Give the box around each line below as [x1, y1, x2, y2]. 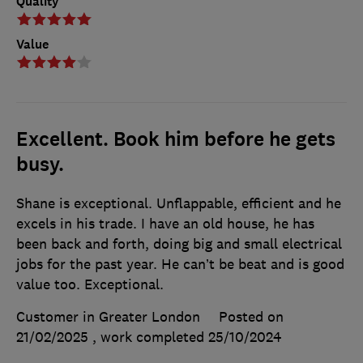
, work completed [92, 327, 208, 346]
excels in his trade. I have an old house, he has [16, 214, 314, 233]
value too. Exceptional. [16, 275, 164, 293]
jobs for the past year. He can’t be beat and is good [16, 254, 344, 273]
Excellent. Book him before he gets [16, 126, 335, 152]
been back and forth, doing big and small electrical [16, 234, 342, 253]
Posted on [219, 307, 284, 326]
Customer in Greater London [16, 307, 200, 326]
